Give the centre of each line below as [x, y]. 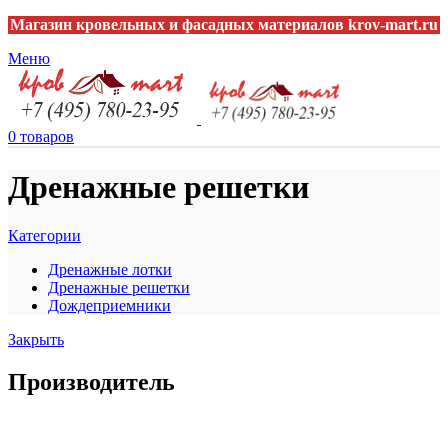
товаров [47, 136]
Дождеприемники [109, 306]
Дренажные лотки [110, 270]
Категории [44, 236]
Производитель [91, 382]
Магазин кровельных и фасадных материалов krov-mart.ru [224, 24]
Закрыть [36, 340]
